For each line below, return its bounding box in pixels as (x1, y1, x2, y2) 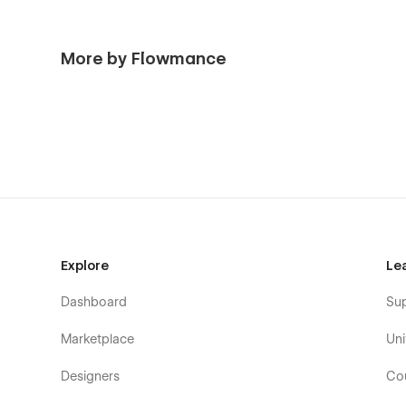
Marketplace (61, 332, 135, 346)
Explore (61, 258, 110, 273)
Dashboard (61, 295, 128, 309)
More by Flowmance (61, 49, 227, 68)
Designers (61, 369, 121, 383)
